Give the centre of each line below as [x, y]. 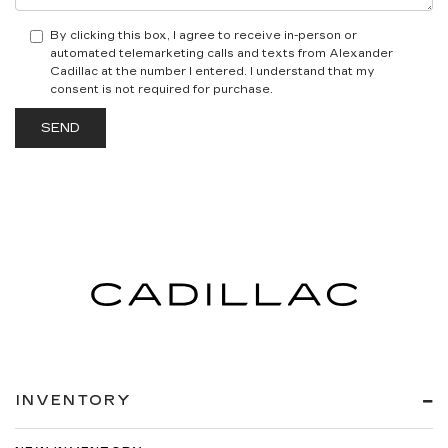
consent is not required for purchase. [161, 89]
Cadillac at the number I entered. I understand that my [212, 71]
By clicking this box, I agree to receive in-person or [203, 35]
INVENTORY [74, 400]
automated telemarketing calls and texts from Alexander [221, 53]
